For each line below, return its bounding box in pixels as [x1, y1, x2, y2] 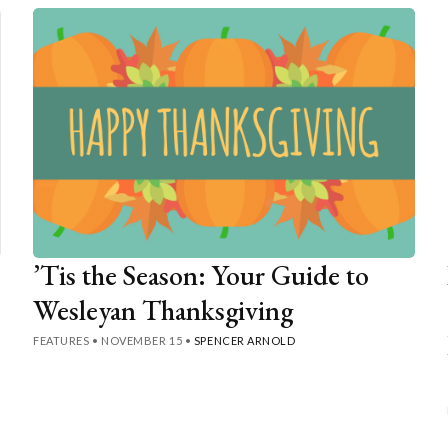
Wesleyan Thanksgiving [33, 291, 294, 328]
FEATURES [33, 333, 90, 347]
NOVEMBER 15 [101, 333, 183, 347]
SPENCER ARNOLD [193, 333, 296, 347]
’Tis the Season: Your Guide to [33, 256, 370, 293]
